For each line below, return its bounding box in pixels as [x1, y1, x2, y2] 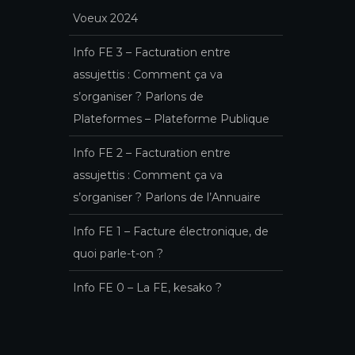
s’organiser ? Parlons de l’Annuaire [73, 189, 261, 204]
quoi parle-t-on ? [73, 246, 163, 261]
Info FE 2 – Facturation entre [73, 145, 231, 160]
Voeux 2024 [73, 10, 138, 25]
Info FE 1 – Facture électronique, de [73, 223, 269, 239]
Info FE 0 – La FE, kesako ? [73, 280, 222, 295]
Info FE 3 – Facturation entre [73, 44, 231, 59]
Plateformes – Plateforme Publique [73, 111, 269, 126]
